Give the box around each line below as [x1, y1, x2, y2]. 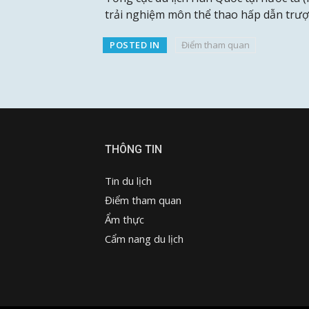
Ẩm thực [105, 212, 144, 227]
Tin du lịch [105, 174, 152, 188]
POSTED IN [110, 39, 160, 52]
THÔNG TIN [105, 143, 162, 157]
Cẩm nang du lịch [105, 232, 183, 246]
